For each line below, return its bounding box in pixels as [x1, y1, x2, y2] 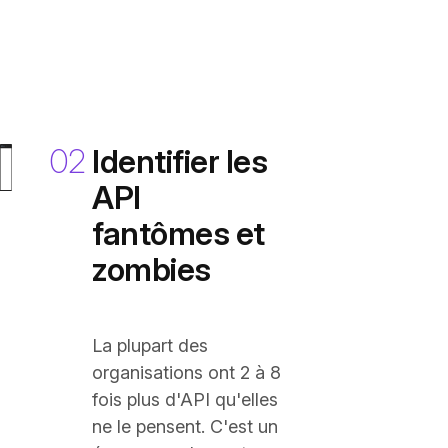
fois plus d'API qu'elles [92, 389, 278, 410]
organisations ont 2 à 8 [92, 362, 281, 383]
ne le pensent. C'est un [92, 416, 278, 437]
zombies [92, 250, 211, 289]
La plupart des [92, 335, 208, 356]
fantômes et [92, 214, 265, 253]
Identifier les [92, 142, 268, 181]
